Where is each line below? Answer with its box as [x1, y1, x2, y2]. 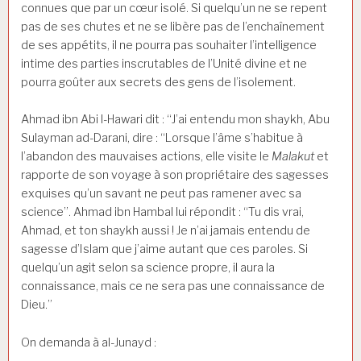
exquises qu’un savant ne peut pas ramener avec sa [21, 186, 301, 201]
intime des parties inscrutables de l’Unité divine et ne [21, 56, 307, 71]
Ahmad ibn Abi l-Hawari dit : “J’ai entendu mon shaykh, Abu [21, 112, 330, 127]
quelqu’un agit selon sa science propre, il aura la [21, 260, 275, 276]
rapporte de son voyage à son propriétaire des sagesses [21, 168, 329, 183]
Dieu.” [21, 297, 52, 313]
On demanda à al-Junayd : [21, 335, 156, 351]
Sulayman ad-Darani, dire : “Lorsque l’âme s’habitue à [21, 131, 303, 146]
